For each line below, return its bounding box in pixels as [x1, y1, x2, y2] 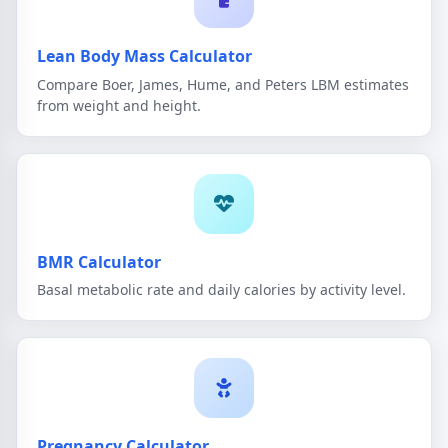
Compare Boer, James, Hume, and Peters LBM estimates [37, 74, 409, 94]
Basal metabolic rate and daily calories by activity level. [37, 280, 406, 300]
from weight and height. [37, 95, 201, 115]
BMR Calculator [37, 250, 161, 273]
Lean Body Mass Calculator [37, 45, 252, 68]
